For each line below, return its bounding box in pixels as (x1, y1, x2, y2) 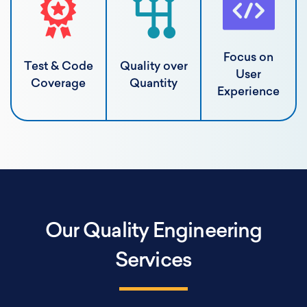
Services (115, 251, 192, 272)
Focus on (223, 52, 274, 64)
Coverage (31, 77, 86, 90)
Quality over (119, 60, 188, 73)
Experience (217, 86, 280, 99)
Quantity (130, 77, 177, 90)
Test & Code (23, 60, 93, 73)
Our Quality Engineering (45, 222, 262, 243)
